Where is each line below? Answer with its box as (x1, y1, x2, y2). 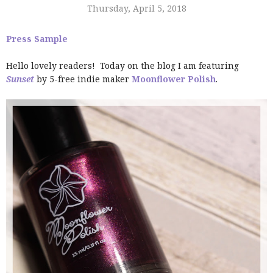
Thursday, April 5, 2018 (87, 2, 186, 14)
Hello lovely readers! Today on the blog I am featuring (6, 60, 239, 71)
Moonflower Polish (132, 73, 216, 85)
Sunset (6, 73, 34, 85)
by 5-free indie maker (34, 73, 132, 85)
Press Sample (6, 33, 68, 44)
